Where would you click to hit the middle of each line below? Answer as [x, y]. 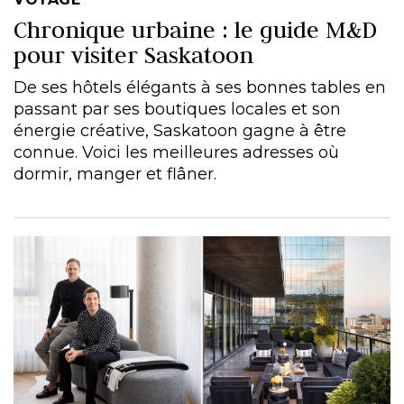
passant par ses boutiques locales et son [177, 109]
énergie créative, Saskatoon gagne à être [180, 131]
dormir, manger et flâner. [115, 174]
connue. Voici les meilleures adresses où [176, 152]
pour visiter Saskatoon [133, 55]
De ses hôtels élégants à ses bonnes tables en [200, 87]
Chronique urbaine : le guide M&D [195, 30]
